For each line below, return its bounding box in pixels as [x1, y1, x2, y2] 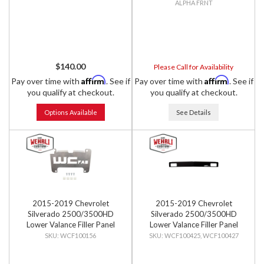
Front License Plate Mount [25, 230, 115, 240]
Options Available [44, 108, 97, 116]
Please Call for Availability [154, 62, 233, 71]
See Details [176, 108, 211, 116]
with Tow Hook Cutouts [153, 230, 235, 240]
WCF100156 [60, 232, 96, 239]
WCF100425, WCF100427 [164, 232, 239, 239]
